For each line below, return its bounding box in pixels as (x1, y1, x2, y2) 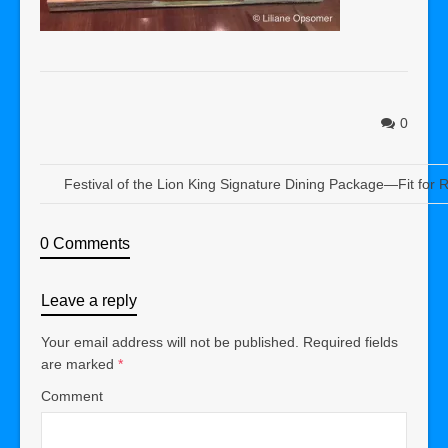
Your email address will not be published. (41, 334, 299, 350)
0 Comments (40, 235, 130, 252)
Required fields (303, 334, 398, 350)
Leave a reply (41, 292, 137, 309)
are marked (41, 356, 118, 372)
